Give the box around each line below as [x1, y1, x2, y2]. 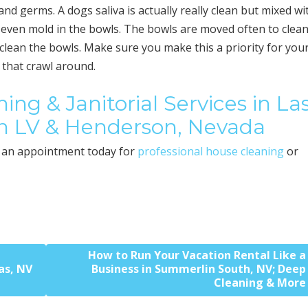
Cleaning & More [214, 275, 307, 291]
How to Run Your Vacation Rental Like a [88, 247, 307, 263]
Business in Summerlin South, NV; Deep [91, 261, 307, 277]
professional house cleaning [137, 144, 285, 159]
